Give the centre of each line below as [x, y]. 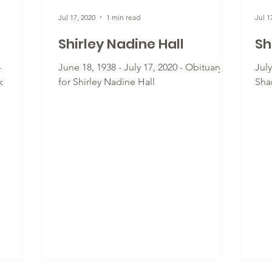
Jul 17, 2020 [77, 17]
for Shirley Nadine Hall [107, 82]
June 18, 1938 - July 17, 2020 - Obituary [140, 67]
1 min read [123, 17]
